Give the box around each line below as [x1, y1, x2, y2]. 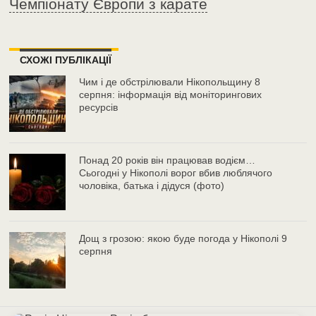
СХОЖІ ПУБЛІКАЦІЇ [20, 54, 112, 66]
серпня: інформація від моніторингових [79, 88, 262, 100]
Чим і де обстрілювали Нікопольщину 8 [79, 75, 261, 87]
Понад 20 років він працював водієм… [79, 154, 256, 166]
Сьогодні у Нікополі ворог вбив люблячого [79, 166, 273, 178]
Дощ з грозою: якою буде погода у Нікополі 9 [79, 232, 288, 244]
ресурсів [79, 101, 119, 113]
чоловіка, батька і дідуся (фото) [79, 179, 225, 191]
